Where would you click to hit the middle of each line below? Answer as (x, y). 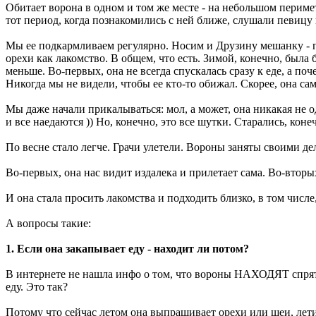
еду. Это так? (37, 286)
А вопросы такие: (48, 223)
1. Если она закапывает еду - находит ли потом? (127, 248)
